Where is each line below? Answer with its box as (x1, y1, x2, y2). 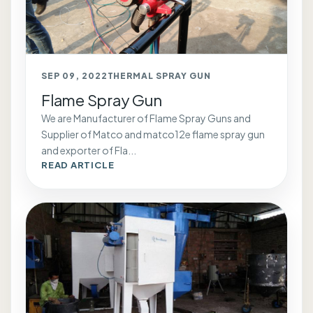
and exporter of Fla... (41, 143, 136, 156)
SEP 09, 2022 (41, 70, 108, 81)
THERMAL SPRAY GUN (107, 70, 211, 81)
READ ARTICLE (41, 159, 115, 170)
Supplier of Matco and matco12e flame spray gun (41, 127, 265, 140)
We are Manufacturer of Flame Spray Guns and (41, 111, 251, 124)
